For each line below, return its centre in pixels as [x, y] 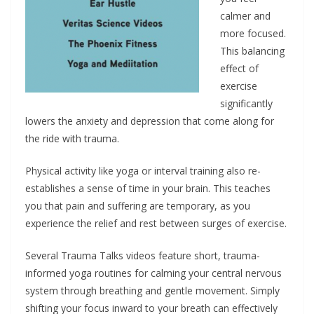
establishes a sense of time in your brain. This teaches [148, 188]
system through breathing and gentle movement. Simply [152, 291]
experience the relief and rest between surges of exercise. [156, 223]
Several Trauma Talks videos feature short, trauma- [143, 255]
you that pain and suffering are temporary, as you [138, 206]
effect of [239, 68]
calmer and [245, 16]
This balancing [252, 51]
